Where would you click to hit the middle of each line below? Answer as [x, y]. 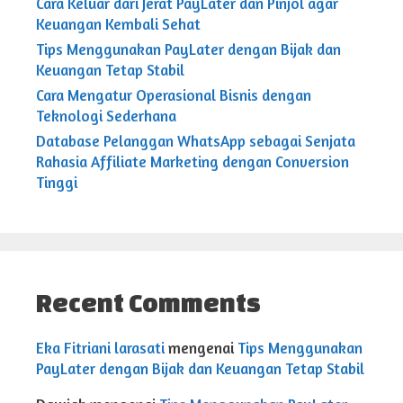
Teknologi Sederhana [106, 116]
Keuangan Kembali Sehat [118, 24]
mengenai [201, 348]
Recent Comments [148, 303]
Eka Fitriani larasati [100, 348]
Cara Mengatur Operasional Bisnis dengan [174, 95]
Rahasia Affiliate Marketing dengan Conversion [193, 162]
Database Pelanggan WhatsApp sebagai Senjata [196, 141]
